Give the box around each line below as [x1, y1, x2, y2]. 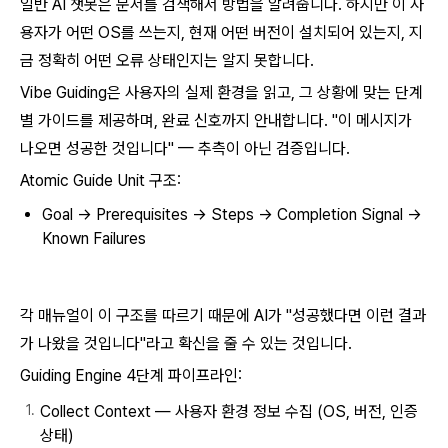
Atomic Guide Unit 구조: [20, 171, 181, 190]
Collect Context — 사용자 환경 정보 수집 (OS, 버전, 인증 [40, 402, 418, 421]
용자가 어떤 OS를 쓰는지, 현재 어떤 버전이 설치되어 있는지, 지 [20, 23, 423, 42]
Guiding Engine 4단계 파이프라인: [20, 366, 242, 385]
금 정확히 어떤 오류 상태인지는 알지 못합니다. [20, 51, 314, 70]
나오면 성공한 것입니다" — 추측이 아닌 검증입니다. [20, 139, 350, 158]
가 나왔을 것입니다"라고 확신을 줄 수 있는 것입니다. [20, 334, 352, 353]
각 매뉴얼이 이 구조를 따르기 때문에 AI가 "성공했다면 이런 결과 [20, 306, 426, 325]
